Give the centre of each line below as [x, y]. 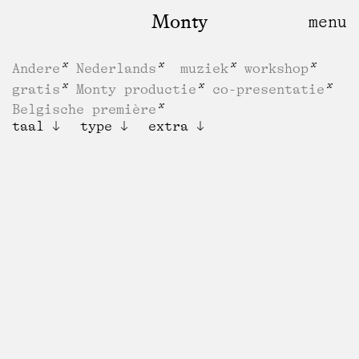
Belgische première [84, 109]
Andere [36, 68]
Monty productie [136, 89]
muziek [204, 68]
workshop [276, 68]
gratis [36, 89]
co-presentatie [268, 89]
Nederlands [116, 68]
